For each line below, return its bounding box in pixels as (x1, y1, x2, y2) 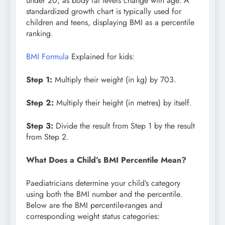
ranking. (26, 28, 53, 40)
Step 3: (26, 120, 53, 132)
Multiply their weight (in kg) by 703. (52, 74, 176, 86)
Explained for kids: (69, 51, 135, 63)
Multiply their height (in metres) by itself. (54, 97, 192, 109)
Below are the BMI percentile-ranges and (26, 199, 162, 211)
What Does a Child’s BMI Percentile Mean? (26, 154, 186, 166)
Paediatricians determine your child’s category (26, 177, 180, 189)
